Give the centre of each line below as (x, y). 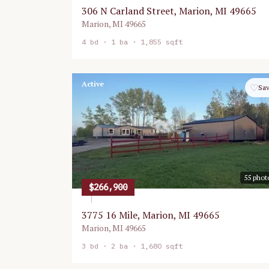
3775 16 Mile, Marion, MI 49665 (151, 215)
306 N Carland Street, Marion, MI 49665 (169, 11)
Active (93, 84)
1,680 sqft (162, 246)
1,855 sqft (162, 42)
